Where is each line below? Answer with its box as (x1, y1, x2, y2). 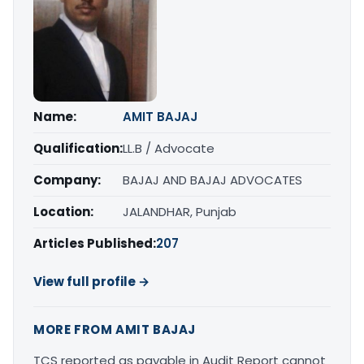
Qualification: (33, 140, 123, 158)
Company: (33, 171, 101, 189)
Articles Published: (33, 235, 156, 253)
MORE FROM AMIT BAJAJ (33, 321, 196, 339)
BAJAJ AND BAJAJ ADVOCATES (123, 171, 302, 189)
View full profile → (33, 273, 149, 291)
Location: (33, 203, 93, 221)
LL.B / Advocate (123, 140, 214, 158)
